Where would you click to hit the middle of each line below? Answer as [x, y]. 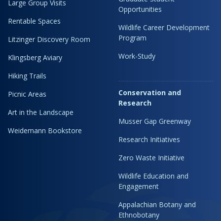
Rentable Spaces [34, 21]
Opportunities [140, 9]
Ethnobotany [139, 215]
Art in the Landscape [41, 112]
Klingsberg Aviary [35, 57]
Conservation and [150, 92]
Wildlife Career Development [164, 27]
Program [132, 37]
